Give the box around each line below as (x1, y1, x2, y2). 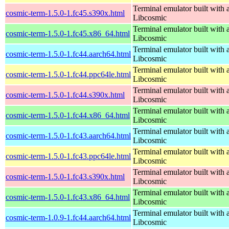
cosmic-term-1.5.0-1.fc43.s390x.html (6, 172, 125, 181)
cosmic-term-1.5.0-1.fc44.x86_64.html (6, 110, 130, 120)
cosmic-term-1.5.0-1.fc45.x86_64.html (6, 29, 130, 38)
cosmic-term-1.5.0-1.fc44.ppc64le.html (6, 70, 131, 79)
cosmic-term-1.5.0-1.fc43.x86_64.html (6, 192, 130, 201)
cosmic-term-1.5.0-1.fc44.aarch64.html (6, 49, 131, 58)
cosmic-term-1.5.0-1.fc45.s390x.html (6, 8, 125, 17)
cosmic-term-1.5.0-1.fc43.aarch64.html (6, 131, 131, 140)
